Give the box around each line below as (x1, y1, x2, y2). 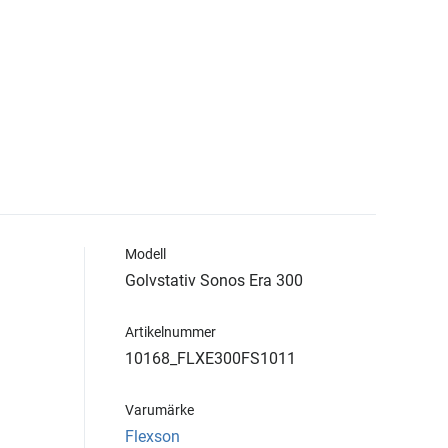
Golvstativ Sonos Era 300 (125, 271, 303, 290)
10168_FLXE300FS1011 (125, 349, 296, 368)
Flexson (125, 427, 180, 446)
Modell (125, 246, 166, 262)
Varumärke (125, 402, 194, 418)
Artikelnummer (125, 324, 216, 340)
